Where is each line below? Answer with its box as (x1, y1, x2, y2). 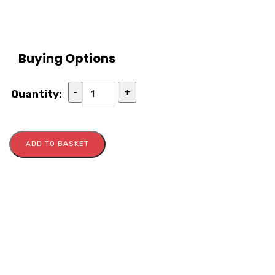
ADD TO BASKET (26, 139, 89, 149)
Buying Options (18, 50, 115, 68)
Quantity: (11, 88, 62, 101)
